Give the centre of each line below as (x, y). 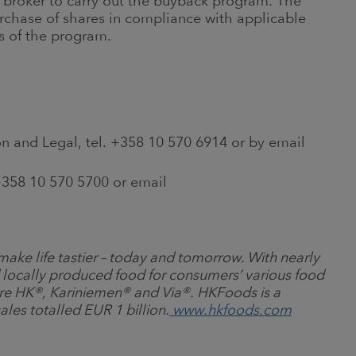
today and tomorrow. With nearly (214, 257)
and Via (157, 292)
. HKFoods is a (235, 292)
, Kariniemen (82, 292)
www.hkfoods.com (232, 310)
